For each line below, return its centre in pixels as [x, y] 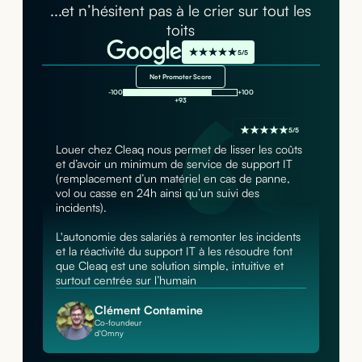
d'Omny [109, 333]
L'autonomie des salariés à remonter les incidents [178, 237]
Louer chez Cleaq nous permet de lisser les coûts [179, 149]
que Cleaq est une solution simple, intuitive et [169, 266]
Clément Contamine [148, 310]
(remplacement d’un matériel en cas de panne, [173, 179]
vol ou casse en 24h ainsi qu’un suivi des [157, 193]
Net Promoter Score [181, 77]
